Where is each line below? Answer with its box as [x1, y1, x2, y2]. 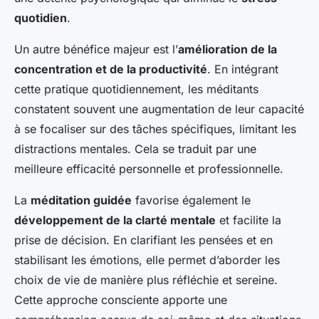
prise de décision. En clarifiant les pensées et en [14, 233, 273, 248]
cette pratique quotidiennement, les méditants [14, 82, 258, 97]
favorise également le [132, 193, 251, 208]
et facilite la [216, 213, 281, 228]
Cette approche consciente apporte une [14, 293, 227, 308]
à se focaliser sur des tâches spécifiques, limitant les [14, 122, 296, 137]
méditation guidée [31, 193, 132, 208]
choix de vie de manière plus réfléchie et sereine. [14, 273, 278, 288]
